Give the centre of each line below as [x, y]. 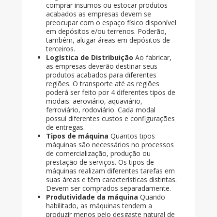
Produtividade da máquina [92, 197]
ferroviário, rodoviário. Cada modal [101, 110]
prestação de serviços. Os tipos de [100, 162]
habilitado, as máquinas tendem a [99, 206]
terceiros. [60, 49]
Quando [151, 197]
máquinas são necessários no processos [110, 145]
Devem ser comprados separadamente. [108, 188]
